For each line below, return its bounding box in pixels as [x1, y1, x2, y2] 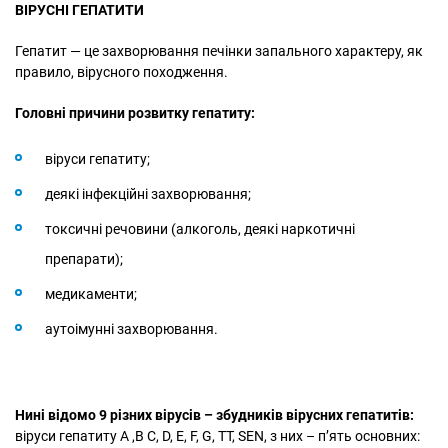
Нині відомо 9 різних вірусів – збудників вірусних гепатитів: [15, 406, 414, 423]
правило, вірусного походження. [15, 63, 228, 80]
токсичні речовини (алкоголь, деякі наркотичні [45, 220, 355, 237]
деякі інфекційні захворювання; [45, 185, 251, 202]
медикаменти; [45, 285, 137, 302]
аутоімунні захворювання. [45, 320, 218, 337]
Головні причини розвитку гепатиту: [15, 104, 255, 121]
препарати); [45, 250, 123, 267]
